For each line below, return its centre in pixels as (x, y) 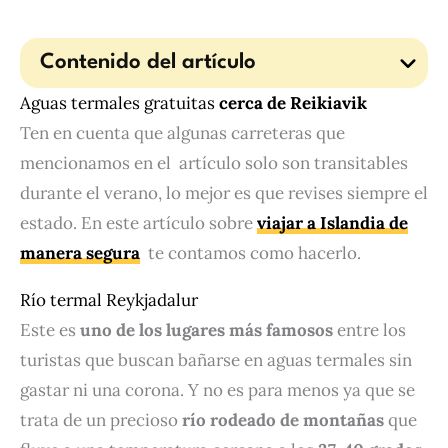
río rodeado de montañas (285, 419)
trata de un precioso (101, 419)
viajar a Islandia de (332, 222)
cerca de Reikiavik (293, 102)
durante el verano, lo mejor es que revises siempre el (224, 192)
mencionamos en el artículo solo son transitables (214, 162)
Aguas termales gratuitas (119, 102)
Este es (50, 329)
